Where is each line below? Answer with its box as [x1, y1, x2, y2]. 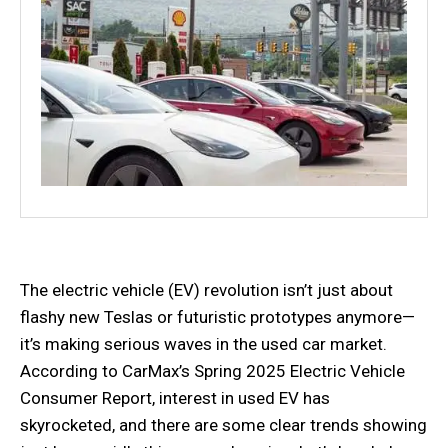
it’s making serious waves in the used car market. [20, 333, 387, 354]
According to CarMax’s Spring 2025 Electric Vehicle [20, 360, 405, 381]
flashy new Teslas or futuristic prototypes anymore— [20, 306, 415, 327]
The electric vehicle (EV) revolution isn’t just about [20, 279, 393, 300]
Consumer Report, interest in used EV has [20, 387, 330, 408]
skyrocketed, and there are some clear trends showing [20, 414, 427, 435]
